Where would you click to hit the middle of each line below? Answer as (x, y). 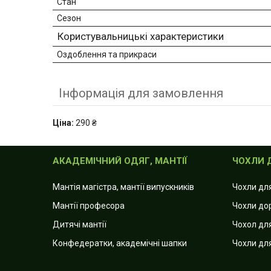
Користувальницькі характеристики (141, 37)
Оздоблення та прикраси (107, 55)
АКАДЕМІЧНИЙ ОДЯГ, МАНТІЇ (120, 161)
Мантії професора (89, 206)
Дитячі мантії (80, 225)
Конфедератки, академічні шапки (120, 243)
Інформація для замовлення (141, 93)
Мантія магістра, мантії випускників (124, 187)
